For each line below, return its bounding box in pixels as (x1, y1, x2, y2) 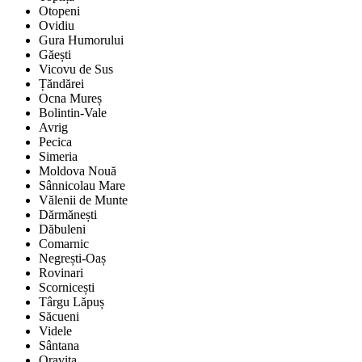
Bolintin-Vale (39, 106, 107, 120)
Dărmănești (39, 208, 97, 222)
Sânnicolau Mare (39, 179, 125, 193)
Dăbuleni (39, 222, 86, 237)
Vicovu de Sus (39, 62, 113, 77)
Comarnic (39, 237, 89, 251)
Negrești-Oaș (39, 251, 106, 266)
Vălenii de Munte (39, 193, 128, 208)
